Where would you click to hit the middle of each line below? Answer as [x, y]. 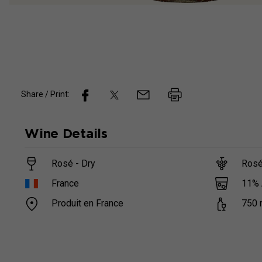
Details [85, 133]
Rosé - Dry [74, 163]
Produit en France [88, 204]
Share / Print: [45, 94]
